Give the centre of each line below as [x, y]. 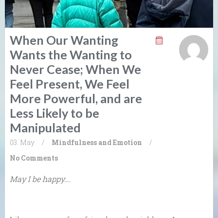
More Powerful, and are [76, 99]
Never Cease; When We [75, 69]
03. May [22, 143]
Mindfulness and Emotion [97, 143]
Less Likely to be [54, 113]
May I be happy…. [40, 179]
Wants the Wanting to [71, 55]
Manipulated [45, 128]
